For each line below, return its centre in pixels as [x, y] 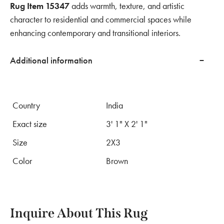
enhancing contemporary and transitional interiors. [95, 33]
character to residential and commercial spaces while [101, 19]
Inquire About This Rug [79, 213]
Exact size [30, 124]
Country [26, 105]
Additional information [51, 60]
